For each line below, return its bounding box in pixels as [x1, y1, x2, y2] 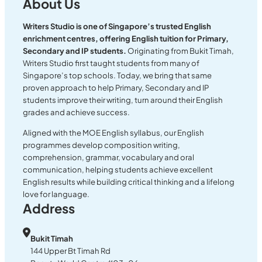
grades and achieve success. [23, 107, 130, 118]
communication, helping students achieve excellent [23, 164, 213, 175]
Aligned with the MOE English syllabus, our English [23, 127, 205, 138]
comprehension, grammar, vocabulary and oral [23, 152, 195, 163]
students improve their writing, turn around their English [23, 95, 223, 105]
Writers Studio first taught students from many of [23, 58, 200, 68]
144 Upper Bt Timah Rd [30, 246, 111, 256]
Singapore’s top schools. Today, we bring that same [23, 70, 212, 81]
